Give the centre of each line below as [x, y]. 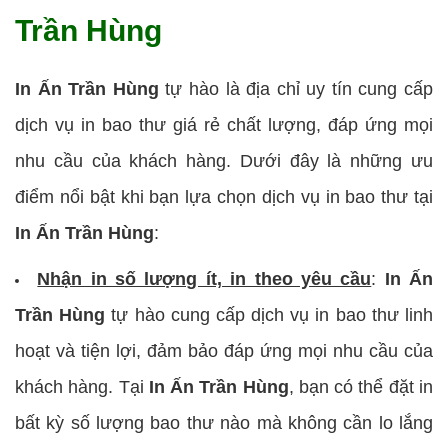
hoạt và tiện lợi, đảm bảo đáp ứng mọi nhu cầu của [224, 350]
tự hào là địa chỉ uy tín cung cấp [295, 88]
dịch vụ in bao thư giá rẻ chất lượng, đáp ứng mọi [224, 124]
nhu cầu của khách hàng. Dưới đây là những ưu [224, 160]
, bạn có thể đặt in [361, 386]
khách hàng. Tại [82, 386]
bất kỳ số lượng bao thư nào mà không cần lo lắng [224, 422]
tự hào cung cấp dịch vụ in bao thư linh [269, 314]
